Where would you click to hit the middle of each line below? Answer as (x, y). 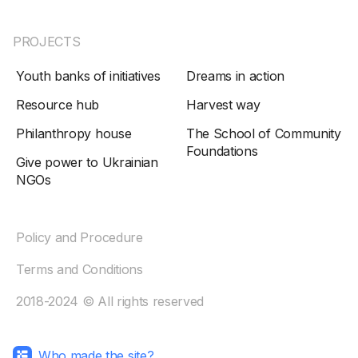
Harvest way (223, 104)
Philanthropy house (74, 133)
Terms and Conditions (80, 269)
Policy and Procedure (80, 237)
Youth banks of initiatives (88, 76)
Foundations (222, 151)
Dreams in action (235, 76)
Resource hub (58, 104)
